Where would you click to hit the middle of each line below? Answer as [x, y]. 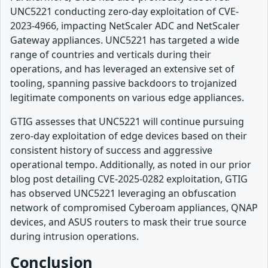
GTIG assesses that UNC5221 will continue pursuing [127, 121]
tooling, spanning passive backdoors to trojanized [124, 83]
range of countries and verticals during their [111, 54]
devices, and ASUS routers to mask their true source [128, 222]
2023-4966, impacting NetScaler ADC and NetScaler [125, 25]
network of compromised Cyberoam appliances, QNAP [134, 207]
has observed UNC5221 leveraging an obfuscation [123, 193]
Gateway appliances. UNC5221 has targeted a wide [125, 40]
